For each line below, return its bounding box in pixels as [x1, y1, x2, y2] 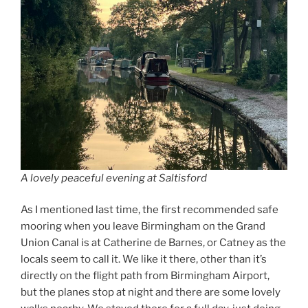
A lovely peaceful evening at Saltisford [21, 171, 207, 184]
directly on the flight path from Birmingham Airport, [21, 269, 269, 283]
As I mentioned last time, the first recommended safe [21, 203, 278, 217]
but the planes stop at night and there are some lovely [21, 286, 280, 299]
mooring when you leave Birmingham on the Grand [21, 220, 265, 233]
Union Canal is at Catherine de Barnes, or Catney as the [21, 236, 286, 250]
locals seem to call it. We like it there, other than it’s [21, 253, 267, 266]
